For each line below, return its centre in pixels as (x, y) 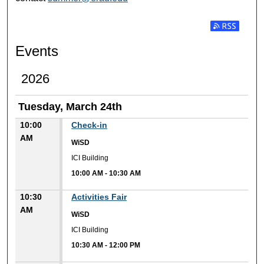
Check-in (90, 125)
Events (37, 51)
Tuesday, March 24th (70, 106)
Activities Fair (99, 197)
